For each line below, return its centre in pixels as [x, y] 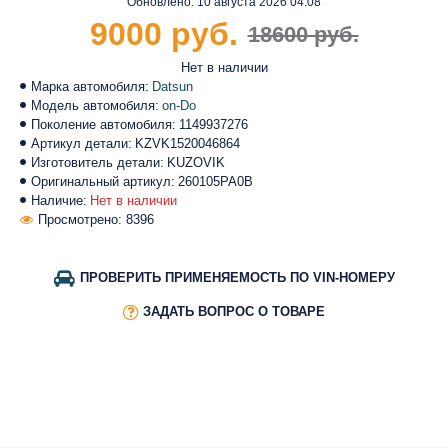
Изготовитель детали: [97, 162]
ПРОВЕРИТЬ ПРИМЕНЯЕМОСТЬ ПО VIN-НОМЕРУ [237, 277]
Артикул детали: [81, 143]
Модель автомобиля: [95, 105]
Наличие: [59, 200]
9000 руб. [163, 33]
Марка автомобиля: [90, 86]
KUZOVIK [196, 162]
